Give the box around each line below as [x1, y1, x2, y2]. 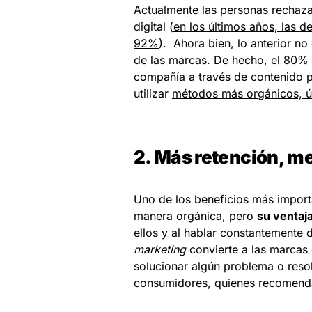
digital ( [134, 19, 173, 33]
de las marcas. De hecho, [134, 53, 271, 67]
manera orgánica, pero [134, 209, 257, 223]
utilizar [134, 86, 172, 100]
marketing [134, 242, 186, 256]
